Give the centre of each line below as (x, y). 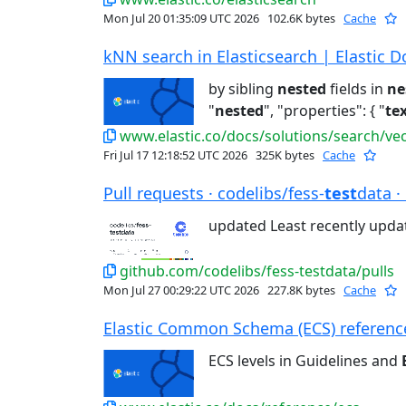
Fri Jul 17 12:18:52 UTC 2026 (177, 155)
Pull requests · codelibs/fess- (214, 193)
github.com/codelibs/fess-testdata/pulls (257, 271)
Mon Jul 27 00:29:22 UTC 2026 (183, 290)
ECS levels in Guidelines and (305, 361)
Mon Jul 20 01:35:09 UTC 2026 (183, 19)
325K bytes (285, 155)
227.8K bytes (301, 290)
